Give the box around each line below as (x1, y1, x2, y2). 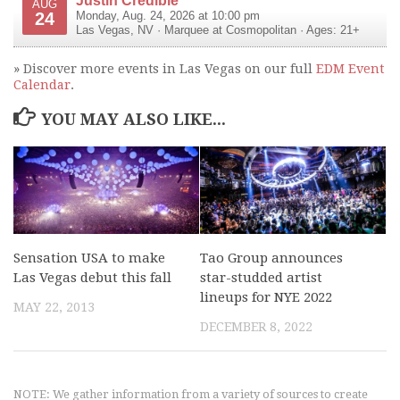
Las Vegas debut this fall (13, 269, 171, 286)
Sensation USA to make (13, 249, 165, 266)
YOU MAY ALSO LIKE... (40, 109, 226, 129)
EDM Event (316, 61, 384, 76)
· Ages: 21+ (296, 23, 360, 37)
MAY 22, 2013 (13, 299, 95, 314)
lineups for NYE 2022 (200, 288, 332, 305)
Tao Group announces (200, 249, 343, 266)
